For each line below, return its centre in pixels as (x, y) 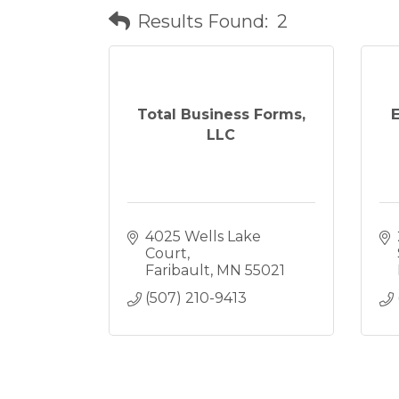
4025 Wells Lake (203, 236)
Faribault (178, 270)
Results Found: (203, 21)
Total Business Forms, (221, 114)
